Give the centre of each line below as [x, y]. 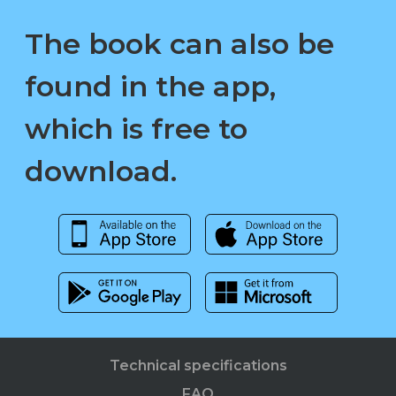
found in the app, [150, 87]
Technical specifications [198, 366]
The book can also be [179, 44]
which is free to [136, 129]
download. [101, 171]
